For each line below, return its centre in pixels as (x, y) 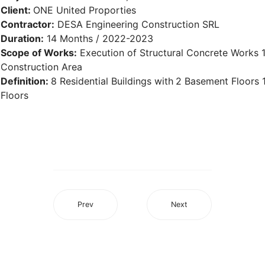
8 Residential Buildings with (112, 81)
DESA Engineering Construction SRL (137, 24)
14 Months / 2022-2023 (98, 38)
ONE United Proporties (85, 10)
